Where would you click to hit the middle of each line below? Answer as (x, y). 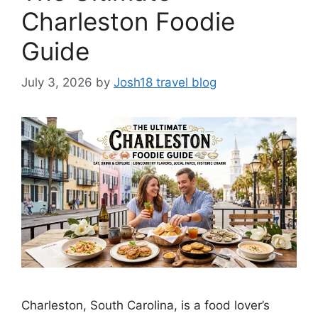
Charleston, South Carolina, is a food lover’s (146, 305)
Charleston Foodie (128, 21)
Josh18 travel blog (165, 83)
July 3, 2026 (57, 83)
